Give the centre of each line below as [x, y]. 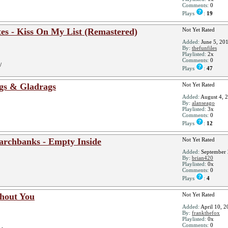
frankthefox [206, 213]
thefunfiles [204, 48]
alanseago [203, 103]
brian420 [203, 158]
